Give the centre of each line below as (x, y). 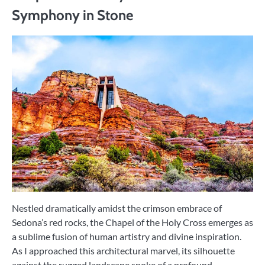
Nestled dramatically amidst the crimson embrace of (117, 208)
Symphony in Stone (72, 15)
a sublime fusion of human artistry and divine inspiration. (127, 236)
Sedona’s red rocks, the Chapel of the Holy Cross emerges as (132, 222)
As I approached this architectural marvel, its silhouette (123, 250)
